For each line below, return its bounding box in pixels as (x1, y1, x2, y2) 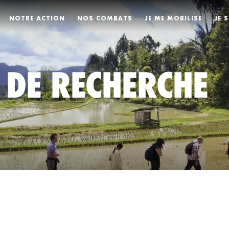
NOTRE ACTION (9, 14, 65, 22)
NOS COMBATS (77, 14, 133, 22)
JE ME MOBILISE (145, 14, 202, 22)
